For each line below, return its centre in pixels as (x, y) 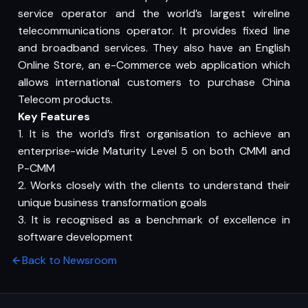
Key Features (54, 117)
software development (75, 237)
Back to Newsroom (69, 260)
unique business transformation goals (112, 202)
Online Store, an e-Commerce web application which (154, 65)
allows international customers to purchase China (154, 82)
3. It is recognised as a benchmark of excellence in (154, 220)
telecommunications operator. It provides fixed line (154, 31)
